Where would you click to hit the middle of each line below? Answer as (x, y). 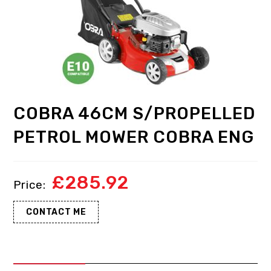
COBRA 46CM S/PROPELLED (135, 114)
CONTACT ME (56, 212)
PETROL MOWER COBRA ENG (134, 137)
